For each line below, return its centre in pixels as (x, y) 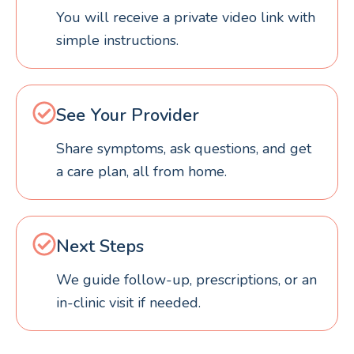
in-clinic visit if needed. (128, 302)
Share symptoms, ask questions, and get (184, 148)
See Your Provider (128, 115)
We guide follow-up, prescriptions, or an (186, 279)
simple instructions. (117, 40)
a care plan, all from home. (141, 171)
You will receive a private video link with (186, 17)
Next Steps (100, 246)
